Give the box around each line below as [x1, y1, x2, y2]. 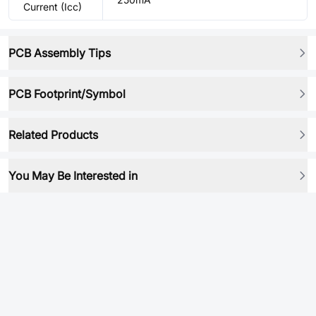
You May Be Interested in [8, 169, 138, 183]
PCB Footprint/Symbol [8, 87, 126, 101]
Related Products [8, 128, 98, 142]
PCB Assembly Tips [8, 46, 111, 60]
